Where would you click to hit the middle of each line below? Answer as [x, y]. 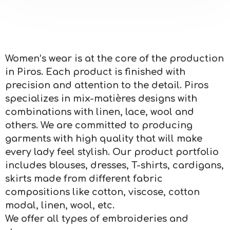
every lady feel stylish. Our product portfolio [112, 152]
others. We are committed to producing [99, 126]
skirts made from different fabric [84, 179]
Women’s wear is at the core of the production [114, 59]
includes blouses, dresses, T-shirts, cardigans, [114, 166]
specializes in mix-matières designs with [101, 99]
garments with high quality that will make [104, 139]
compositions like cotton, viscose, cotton [102, 192]
